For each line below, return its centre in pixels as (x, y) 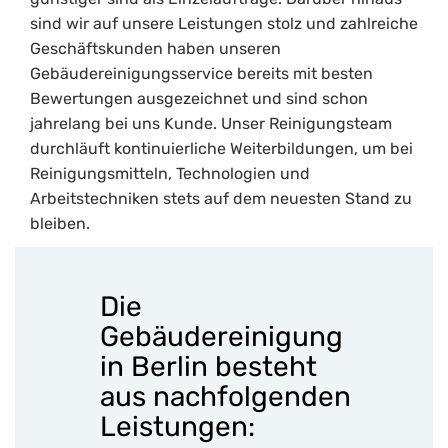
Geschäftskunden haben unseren (155, 49)
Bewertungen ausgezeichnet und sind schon (199, 99)
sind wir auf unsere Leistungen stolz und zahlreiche (224, 24)
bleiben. (60, 224)
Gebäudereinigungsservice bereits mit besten (201, 74)
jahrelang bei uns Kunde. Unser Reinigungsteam (211, 124)
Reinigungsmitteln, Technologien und (170, 174)
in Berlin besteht (208, 367)
